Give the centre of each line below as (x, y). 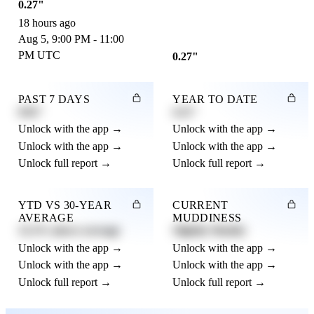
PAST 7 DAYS (54, 99)
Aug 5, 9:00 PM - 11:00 (71, 39)
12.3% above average (69, 231)
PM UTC (39, 55)
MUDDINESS (207, 218)
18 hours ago (47, 23)
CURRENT (200, 205)
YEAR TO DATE (215, 99)
